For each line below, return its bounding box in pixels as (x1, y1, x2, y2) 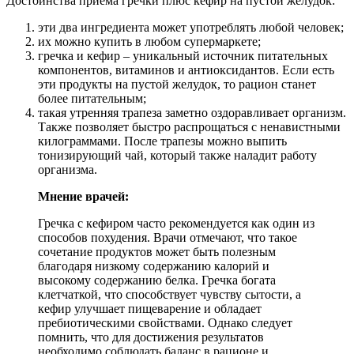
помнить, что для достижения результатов (38, 330, 264, 344)
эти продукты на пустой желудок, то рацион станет (38, 77, 316, 91)
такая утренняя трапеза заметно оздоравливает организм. (38, 105, 346, 119)
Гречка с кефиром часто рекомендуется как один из (38, 216, 314, 230)
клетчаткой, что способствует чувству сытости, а (38, 287, 301, 301)
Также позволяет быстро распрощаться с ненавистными (38, 119, 341, 134)
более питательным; (38, 91, 146, 105)
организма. (38, 162, 97, 176)
